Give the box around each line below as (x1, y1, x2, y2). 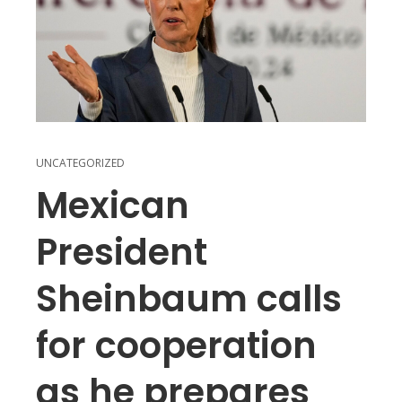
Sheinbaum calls (36, 274, 342, 324)
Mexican (36, 180, 189, 231)
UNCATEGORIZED (36, 155, 125, 170)
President (36, 227, 207, 277)
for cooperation (36, 320, 317, 371)
